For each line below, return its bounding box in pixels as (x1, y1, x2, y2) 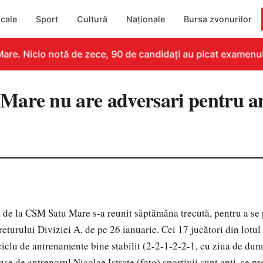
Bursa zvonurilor (184, 14, 252, 24)
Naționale (126, 14, 166, 24)
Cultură (77, 14, 108, 24)
